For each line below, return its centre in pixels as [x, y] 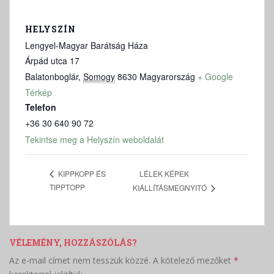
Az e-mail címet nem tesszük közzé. [80, 260]
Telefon [41, 107]
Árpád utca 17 [52, 60]
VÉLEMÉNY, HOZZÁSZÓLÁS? [73, 242]
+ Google [215, 76]
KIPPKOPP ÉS [81, 174]
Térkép [39, 92]
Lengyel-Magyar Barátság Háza [87, 45]
